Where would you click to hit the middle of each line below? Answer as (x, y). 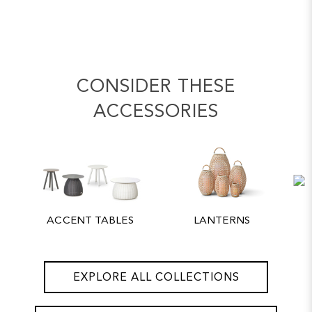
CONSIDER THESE (156, 87)
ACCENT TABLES (90, 221)
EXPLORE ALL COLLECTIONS (156, 278)
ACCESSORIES (156, 112)
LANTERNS (222, 221)
